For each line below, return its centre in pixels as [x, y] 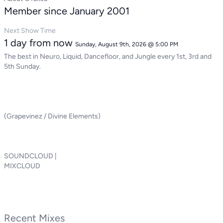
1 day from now [40, 43]
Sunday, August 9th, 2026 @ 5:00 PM [127, 44]
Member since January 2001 [67, 11]
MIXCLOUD [22, 166]
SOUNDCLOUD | [30, 156]
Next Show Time [30, 31]
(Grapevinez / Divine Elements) [52, 116]
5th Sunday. [22, 66]
